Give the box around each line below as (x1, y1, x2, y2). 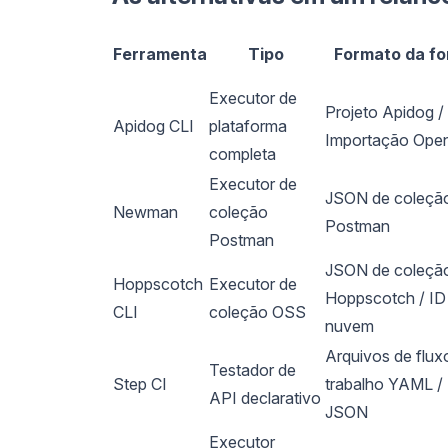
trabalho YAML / (325, 373, 443, 394)
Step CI (113, 373, 167, 394)
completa (209, 143, 276, 164)
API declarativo (209, 387, 321, 408)
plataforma (209, 115, 287, 136)
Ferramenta (113, 43, 207, 64)
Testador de (209, 359, 296, 380)
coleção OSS (209, 301, 306, 322)
